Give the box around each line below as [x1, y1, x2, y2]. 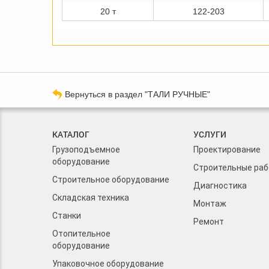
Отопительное [52, 229, 110, 239]
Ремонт [193, 217, 224, 227]
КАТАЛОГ [52, 128, 89, 141]
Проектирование [193, 145, 261, 155]
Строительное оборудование [52, 175, 169, 185]
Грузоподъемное [52, 145, 120, 155]
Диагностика [193, 181, 247, 191]
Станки [52, 211, 81, 221]
